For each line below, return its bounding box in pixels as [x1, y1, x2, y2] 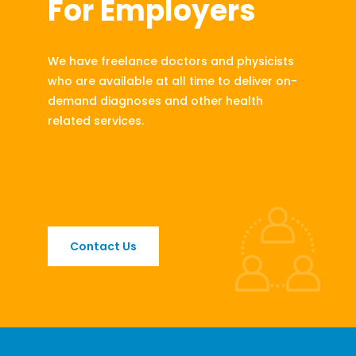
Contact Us [70, 238, 137, 255]
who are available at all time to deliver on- [48, 73, 297, 90]
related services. [48, 113, 144, 130]
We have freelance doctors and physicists [48, 53, 294, 70]
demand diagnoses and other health [48, 93, 263, 110]
